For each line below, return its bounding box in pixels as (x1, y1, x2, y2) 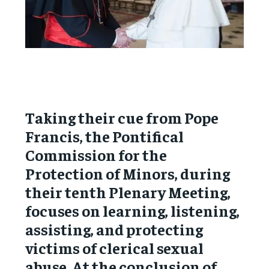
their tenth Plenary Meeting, (25, 181, 231, 202)
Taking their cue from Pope (25, 107, 219, 127)
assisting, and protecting (25, 219, 204, 239)
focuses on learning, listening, (25, 200, 240, 220)
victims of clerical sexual (25, 237, 204, 258)
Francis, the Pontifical (25, 125, 184, 146)
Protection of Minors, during (25, 163, 231, 183)
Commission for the (25, 144, 168, 165)
